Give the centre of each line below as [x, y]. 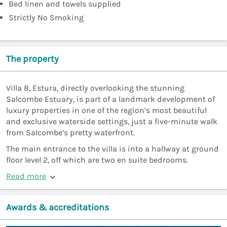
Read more [26, 176]
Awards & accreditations [58, 207]
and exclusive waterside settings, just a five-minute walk [112, 122]
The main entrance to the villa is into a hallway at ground [112, 149]
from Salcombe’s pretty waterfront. [70, 133]
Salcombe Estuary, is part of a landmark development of [110, 99]
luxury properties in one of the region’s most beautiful [106, 110]
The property [32, 59]
